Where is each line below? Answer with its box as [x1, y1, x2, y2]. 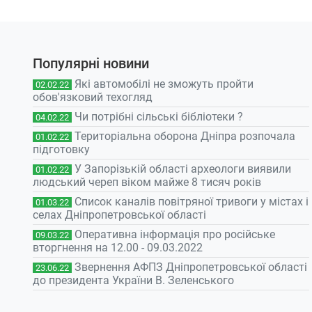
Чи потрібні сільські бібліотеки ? [75, 110, 243, 124]
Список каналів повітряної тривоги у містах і [75, 195, 309, 209]
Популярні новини [33, 55, 149, 72]
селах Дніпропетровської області [33, 208, 206, 222]
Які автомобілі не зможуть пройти [75, 77, 253, 91]
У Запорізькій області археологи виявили [75, 162, 291, 176]
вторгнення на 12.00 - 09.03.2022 [33, 241, 203, 255]
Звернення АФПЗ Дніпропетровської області [75, 260, 307, 274]
